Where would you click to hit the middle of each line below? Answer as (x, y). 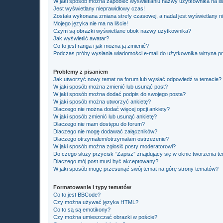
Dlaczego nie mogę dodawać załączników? (105, 131)
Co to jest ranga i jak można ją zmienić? (101, 46)
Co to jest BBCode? (77, 194)
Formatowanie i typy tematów (92, 187)
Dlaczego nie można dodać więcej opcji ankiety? (111, 109)
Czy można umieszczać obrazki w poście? (105, 217)
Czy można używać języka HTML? (96, 202)
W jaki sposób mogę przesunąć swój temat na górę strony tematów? (136, 168)
